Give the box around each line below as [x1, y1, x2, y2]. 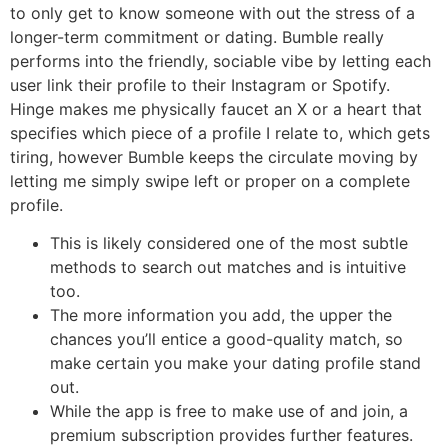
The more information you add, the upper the [50, 305, 392, 326]
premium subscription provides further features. [50, 425, 413, 446]
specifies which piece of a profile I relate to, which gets [10, 123, 430, 143]
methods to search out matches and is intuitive [50, 257, 406, 278]
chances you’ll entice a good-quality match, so [50, 329, 403, 350]
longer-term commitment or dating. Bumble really [10, 27, 384, 47]
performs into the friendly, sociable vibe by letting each [10, 51, 431, 71]
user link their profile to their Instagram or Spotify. [10, 75, 390, 95]
